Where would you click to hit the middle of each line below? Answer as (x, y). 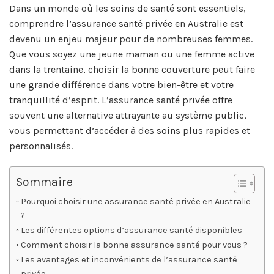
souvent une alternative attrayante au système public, (128, 116)
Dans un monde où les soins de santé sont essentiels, (128, 9)
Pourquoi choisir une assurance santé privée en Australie (135, 202)
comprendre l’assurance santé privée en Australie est (126, 24)
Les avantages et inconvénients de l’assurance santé (129, 260)
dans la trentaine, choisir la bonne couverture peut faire (132, 70)
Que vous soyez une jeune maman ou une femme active (132, 54)
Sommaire (44, 182)
